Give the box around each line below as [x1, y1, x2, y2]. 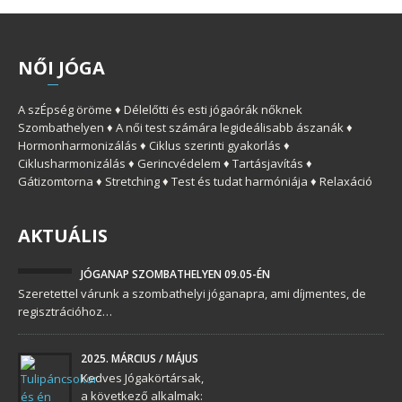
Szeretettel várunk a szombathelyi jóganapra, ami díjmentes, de [18, 285, 366, 302]
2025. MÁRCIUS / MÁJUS [81, 351, 198, 367]
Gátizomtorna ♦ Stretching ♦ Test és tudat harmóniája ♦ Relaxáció [18, 172, 372, 189]
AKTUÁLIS [18, 223, 108, 249]
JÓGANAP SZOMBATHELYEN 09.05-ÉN [81, 267, 270, 283]
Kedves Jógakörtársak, [81, 370, 204, 387]
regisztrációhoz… [18, 303, 112, 320]
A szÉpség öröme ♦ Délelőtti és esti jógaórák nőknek [18, 100, 302, 118]
